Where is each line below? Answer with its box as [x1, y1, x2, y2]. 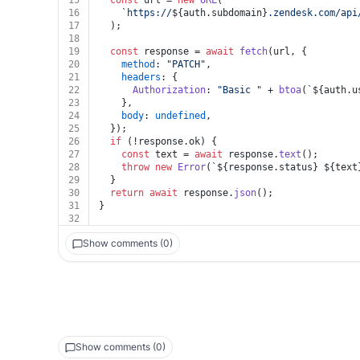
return [110, 187, 144, 198]
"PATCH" [166, 59, 206, 70]
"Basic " [217, 84, 262, 96]
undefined [155, 110, 206, 121]
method [121, 59, 155, 70]
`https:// [121, 7, 172, 18]
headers [121, 72, 161, 83]
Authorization [133, 84, 206, 96]
